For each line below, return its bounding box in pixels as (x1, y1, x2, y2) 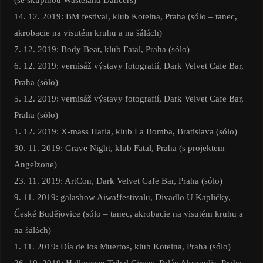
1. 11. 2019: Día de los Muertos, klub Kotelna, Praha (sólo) (14, 241, 231, 252)
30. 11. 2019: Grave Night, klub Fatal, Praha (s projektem (14, 143, 225, 153)
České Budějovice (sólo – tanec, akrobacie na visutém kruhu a (14, 208, 243, 219)
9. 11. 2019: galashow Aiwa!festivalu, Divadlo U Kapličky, (14, 192, 231, 203)
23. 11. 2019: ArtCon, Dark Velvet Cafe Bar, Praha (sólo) (14, 176, 222, 186)
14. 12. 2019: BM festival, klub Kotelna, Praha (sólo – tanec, (14, 11, 237, 22)
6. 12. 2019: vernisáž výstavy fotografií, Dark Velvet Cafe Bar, (14, 60, 244, 71)
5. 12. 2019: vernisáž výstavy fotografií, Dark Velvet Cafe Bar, (14, 93, 244, 104)
